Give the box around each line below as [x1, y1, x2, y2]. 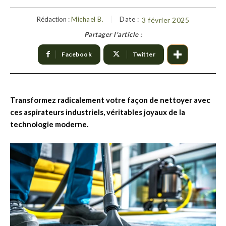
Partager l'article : [84, 30, 142, 38]
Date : [120, 15, 139, 23]
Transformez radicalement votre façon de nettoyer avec [10, 95, 210, 104]
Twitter [132, 50, 156, 58]
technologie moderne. [10, 119, 88, 129]
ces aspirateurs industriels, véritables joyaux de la [10, 107, 185, 117]
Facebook [62, 50, 92, 58]
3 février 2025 [142, 15, 189, 24]
